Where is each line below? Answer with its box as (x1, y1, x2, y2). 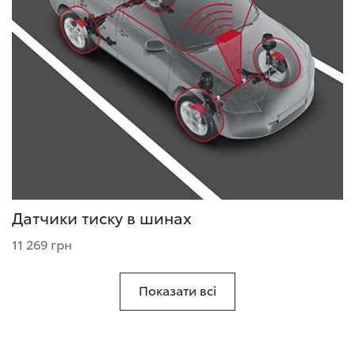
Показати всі (139, 280, 216, 299)
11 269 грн (12, 234, 72, 253)
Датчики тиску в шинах (12, 205, 192, 228)
